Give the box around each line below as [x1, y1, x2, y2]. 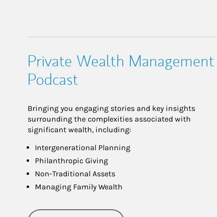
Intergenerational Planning [35, 143, 130, 152]
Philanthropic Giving [35, 156, 108, 165]
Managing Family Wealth [35, 182, 123, 191]
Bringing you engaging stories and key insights [28, 104, 195, 113]
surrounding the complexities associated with [28, 114, 191, 124]
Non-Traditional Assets [35, 169, 115, 178]
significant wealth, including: [28, 125, 131, 134]
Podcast [28, 69, 78, 90]
